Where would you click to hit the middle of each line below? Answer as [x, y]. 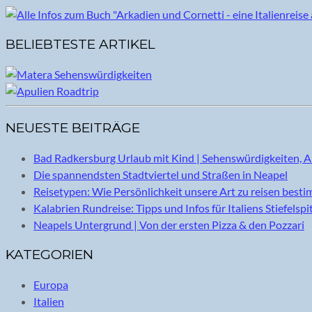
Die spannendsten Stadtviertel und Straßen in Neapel [161, 174]
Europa [51, 284]
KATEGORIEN [49, 254]
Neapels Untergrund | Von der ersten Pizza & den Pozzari [169, 224]
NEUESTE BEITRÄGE [73, 127]
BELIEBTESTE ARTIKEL [80, 44]
